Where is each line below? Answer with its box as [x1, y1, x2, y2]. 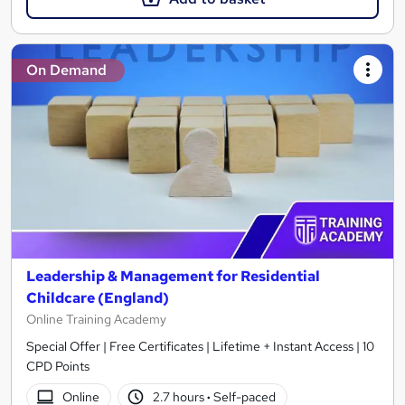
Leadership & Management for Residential [26, 267, 320, 287]
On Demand [26, 60, 107, 80]
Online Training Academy [26, 311, 166, 328]
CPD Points [26, 358, 89, 375]
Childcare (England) [26, 288, 169, 308]
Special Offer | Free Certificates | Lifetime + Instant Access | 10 [26, 338, 374, 355]
